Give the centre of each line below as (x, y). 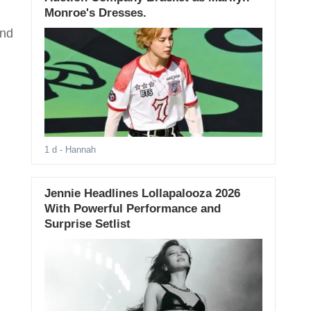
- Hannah (76, 150)
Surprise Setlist (87, 224)
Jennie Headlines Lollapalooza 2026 (142, 194)
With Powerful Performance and (132, 209)
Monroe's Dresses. (95, 13)
